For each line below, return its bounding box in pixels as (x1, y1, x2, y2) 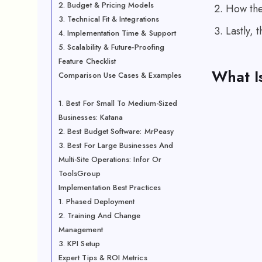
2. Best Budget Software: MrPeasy (58, 126, 174, 137)
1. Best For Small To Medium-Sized (58, 98, 178, 109)
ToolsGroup (58, 168, 101, 179)
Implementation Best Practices (58, 182, 161, 193)
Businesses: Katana (58, 112, 123, 123)
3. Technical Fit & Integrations (58, 13, 160, 25)
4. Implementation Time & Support (58, 27, 177, 39)
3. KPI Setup (58, 238, 100, 249)
